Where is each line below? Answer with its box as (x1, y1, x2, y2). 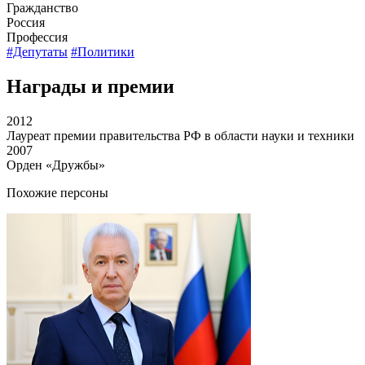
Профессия (7, 29, 68, 44)
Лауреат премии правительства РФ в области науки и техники (7, 128, 354, 143)
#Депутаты (7, 44, 68, 59)
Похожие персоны (7, 185, 108, 200)
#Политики (71, 44, 134, 59)
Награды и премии (7, 75, 174, 97)
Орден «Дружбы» (7, 157, 105, 172)
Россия (7, 15, 45, 29)
